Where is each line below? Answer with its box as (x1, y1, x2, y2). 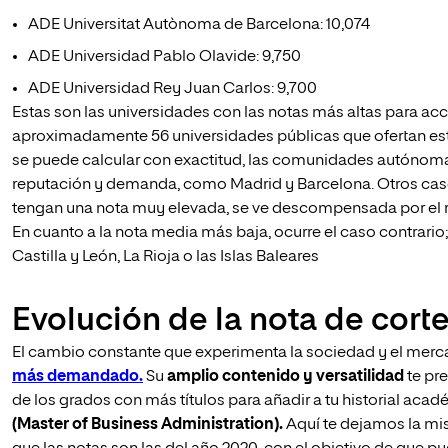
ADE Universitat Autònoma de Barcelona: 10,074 (28, 17, 370, 33)
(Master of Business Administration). (12, 417, 283, 433)
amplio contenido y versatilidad (164, 369, 404, 385)
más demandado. (12, 369, 143, 385)
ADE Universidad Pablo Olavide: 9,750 (28, 49, 301, 65)
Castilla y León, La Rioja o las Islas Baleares (12, 249, 319, 265)
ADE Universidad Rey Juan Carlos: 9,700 (28, 81, 317, 97)
